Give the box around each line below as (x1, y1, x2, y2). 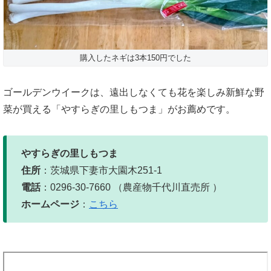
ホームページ (21, 198, 79, 209)
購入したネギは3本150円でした (80, 53, 191, 63)
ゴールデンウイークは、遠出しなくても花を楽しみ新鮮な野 (3, 87, 264, 97)
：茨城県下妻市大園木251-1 (41, 165, 162, 175)
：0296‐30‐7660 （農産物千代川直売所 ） (41, 181, 222, 192)
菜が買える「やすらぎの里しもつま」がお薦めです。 (3, 103, 235, 114)
